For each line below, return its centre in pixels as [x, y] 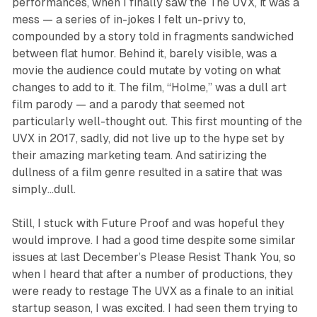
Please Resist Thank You [214, 257]
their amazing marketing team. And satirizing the [139, 155]
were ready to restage [71, 291]
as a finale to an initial [235, 291]
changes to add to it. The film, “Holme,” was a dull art [149, 87]
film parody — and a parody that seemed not [128, 104]
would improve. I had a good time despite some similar [154, 240]
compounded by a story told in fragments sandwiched [152, 36]
